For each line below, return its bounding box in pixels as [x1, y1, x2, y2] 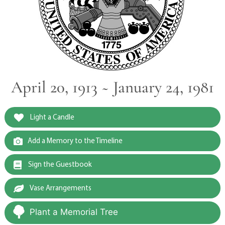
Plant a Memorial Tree [29, 207, 118, 217]
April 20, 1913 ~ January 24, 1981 [11, 77, 214, 97]
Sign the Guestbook [26, 159, 92, 169]
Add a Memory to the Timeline [27, 136, 123, 146]
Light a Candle [28, 112, 74, 122]
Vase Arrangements [28, 183, 91, 193]
